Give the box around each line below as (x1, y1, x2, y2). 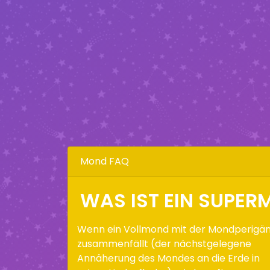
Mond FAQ (80, 154, 129, 168)
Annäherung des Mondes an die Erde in (77, 251, 260, 265)
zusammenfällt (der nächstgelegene (77, 237, 251, 251)
